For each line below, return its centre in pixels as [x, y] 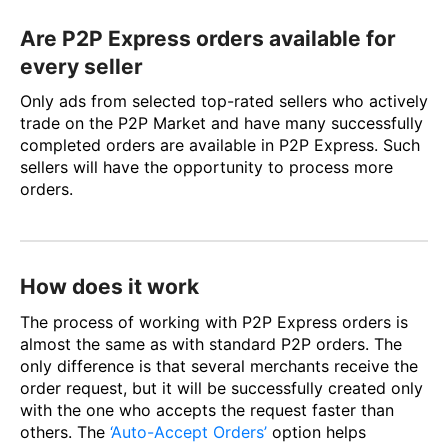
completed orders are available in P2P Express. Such [220, 145]
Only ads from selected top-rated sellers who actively [224, 101]
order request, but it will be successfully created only [221, 387]
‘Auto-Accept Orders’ [188, 431]
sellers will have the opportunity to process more [206, 167]
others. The [65, 431]
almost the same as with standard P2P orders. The [211, 343]
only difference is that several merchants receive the [219, 365]
